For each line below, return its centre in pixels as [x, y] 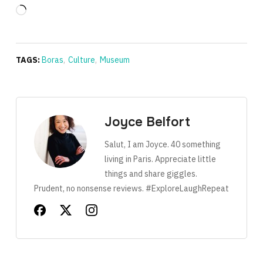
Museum [114, 60]
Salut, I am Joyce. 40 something [162, 144]
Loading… [43, 11]
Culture [81, 60]
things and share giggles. [151, 174]
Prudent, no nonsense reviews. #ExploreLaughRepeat [131, 188]
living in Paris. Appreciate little [160, 159]
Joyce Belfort [147, 122]
